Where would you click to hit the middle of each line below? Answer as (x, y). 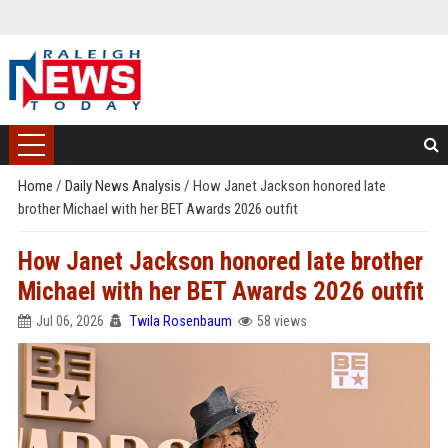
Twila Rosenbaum (180, 321)
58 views (281, 321)
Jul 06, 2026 (69, 321)
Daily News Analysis (124, 186)
